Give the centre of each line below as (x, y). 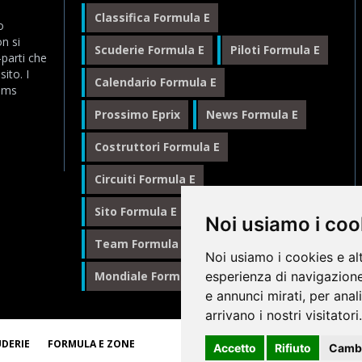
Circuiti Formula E (145, 179)
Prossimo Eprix (138, 114)
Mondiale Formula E (152, 276)
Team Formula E (142, 243)
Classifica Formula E (153, 17)
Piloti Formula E (276, 49)
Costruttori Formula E (158, 146)
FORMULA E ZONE (91, 343)
